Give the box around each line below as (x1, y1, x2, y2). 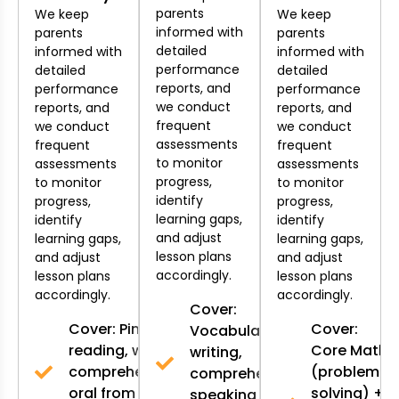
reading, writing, (69, 339, 184, 361)
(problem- (311, 361, 387, 382)
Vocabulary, (190, 320, 277, 341)
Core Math (311, 339, 387, 361)
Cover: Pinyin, (69, 318, 164, 339)
